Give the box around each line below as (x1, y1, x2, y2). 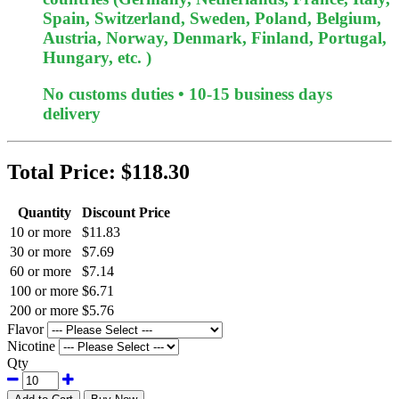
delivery (43, 104, 101, 124)
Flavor (7, 321, 44, 337)
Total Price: (7, 159, 121, 183)
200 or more (10, 302, 78, 318)
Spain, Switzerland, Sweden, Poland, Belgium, (43, 9, 381, 28)
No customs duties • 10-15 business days (43, 85, 332, 104)
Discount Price (82, 204, 170, 220)
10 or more (10, 224, 71, 240)
